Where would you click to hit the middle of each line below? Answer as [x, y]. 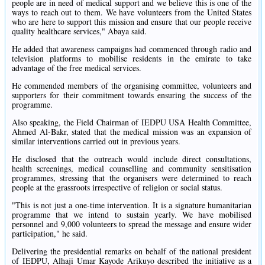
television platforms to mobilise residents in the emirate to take [132, 59]
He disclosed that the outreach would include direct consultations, [132, 159]
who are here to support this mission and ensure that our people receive [132, 22]
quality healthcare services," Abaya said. [79, 31]
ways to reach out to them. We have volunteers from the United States [132, 12]
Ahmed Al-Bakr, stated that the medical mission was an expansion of [132, 132]
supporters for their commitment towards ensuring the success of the [132, 95]
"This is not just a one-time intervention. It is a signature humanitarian [132, 205]
